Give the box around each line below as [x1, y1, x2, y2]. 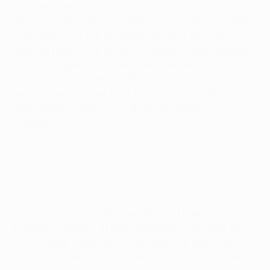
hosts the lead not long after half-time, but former [14, 251, 242, 263]
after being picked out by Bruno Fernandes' [14, 102, 209, 114]
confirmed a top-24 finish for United [75, 1, 239, 13]
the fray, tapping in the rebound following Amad [14, 59, 231, 71]
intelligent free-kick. [14, 117, 103, 128]
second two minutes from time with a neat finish [14, 88, 234, 99]
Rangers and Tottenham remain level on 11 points [14, 193, 235, 205]
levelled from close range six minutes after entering [14, 45, 247, 56]
